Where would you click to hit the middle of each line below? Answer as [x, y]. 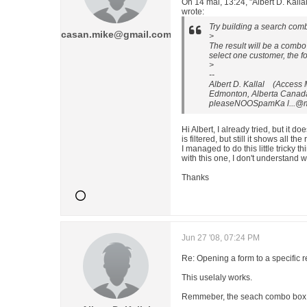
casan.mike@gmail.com [116, 34]
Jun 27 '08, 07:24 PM [221, 238]
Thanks [195, 177]
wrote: [193, 12]
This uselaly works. [217, 278]
